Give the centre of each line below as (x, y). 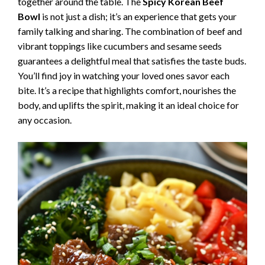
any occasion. (45, 119)
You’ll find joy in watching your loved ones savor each (124, 75)
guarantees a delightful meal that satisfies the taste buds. (132, 60)
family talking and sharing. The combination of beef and (130, 31)
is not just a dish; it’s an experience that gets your (138, 16)
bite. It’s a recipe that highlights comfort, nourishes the (127, 90)
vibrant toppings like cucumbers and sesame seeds (120, 46)
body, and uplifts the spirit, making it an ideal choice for (128, 105)
